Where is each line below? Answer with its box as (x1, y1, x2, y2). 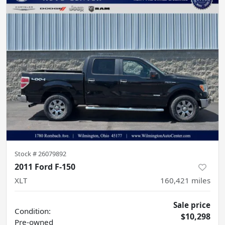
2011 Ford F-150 (15, 161, 75, 172)
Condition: (15, 205, 51, 216)
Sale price (173, 199, 210, 210)
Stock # (15, 149, 38, 158)
